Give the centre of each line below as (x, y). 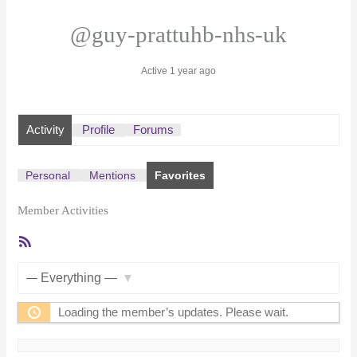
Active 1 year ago (178, 71)
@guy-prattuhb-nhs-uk (178, 35)
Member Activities (63, 210)
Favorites (180, 176)
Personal (48, 176)
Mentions (113, 176)
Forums (153, 130)
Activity (45, 130)
